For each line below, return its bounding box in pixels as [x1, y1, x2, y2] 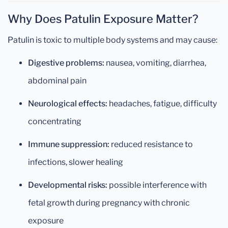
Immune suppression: [28, 139, 109, 149]
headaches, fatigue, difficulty [107, 99, 217, 108]
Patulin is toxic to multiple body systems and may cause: [8, 35, 217, 45]
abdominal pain [28, 76, 87, 85]
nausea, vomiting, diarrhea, [104, 58, 206, 68]
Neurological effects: [28, 99, 107, 108]
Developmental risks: [28, 180, 107, 190]
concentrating [28, 117, 81, 126]
